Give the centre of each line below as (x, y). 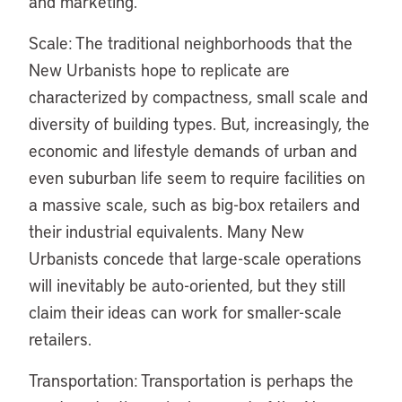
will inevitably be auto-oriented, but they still (187, 285)
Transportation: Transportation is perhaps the (191, 380)
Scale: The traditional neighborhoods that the (191, 43)
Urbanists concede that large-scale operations (195, 258)
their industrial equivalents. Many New (166, 231)
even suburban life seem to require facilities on (197, 177)
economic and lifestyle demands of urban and (193, 150)
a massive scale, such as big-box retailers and (194, 204)
